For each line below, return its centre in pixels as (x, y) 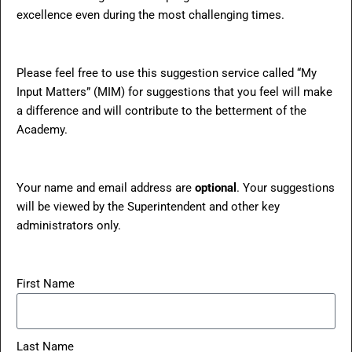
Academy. (42, 130)
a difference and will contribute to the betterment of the (161, 111)
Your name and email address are (106, 188)
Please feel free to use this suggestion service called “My (167, 73)
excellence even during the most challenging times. (150, 15)
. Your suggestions (286, 188)
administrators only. (69, 225)
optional (216, 188)
